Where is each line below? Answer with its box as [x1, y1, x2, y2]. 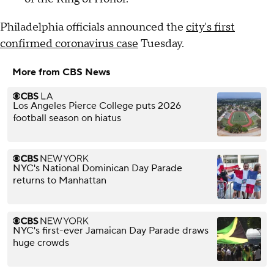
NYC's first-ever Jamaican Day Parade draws [13, 224, 209, 237]
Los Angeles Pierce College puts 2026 [13, 100, 181, 113]
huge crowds [13, 237, 69, 250]
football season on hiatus [13, 112, 121, 125]
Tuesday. [138, 37, 184, 51]
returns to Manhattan [13, 174, 106, 187]
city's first [186, 20, 235, 35]
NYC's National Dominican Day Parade [13, 162, 182, 175]
